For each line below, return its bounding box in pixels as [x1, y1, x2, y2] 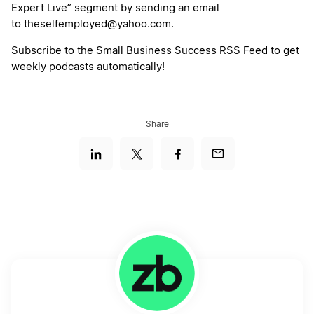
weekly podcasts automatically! [11, 62, 165, 73]
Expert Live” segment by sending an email [11, 3, 219, 14]
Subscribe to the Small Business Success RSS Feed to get [11, 46, 299, 57]
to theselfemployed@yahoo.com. [11, 19, 174, 30]
